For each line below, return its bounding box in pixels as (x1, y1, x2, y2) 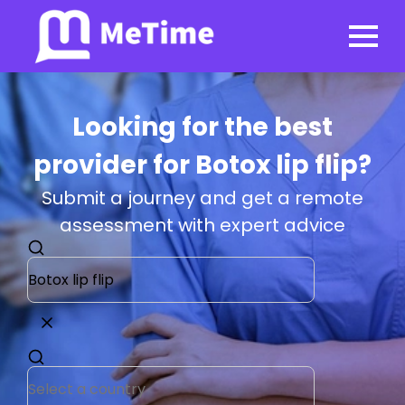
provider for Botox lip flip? (33, 147, 372, 183)
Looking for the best (72, 109, 333, 145)
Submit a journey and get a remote (42, 185, 363, 211)
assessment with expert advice (60, 212, 345, 238)
